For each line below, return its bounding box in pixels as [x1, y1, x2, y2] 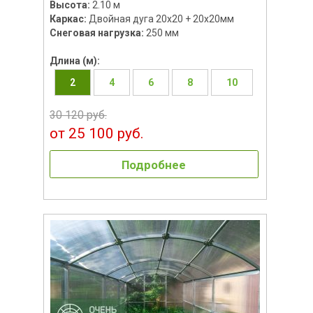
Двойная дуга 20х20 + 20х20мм [88, 13, 234, 24]
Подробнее [122, 157, 187, 172]
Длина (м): [49, 54, 100, 66]
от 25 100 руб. [49, 124, 144, 142]
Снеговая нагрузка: [49, 27, 146, 38]
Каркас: [49, 13, 89, 24]
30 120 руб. [49, 108, 107, 122]
